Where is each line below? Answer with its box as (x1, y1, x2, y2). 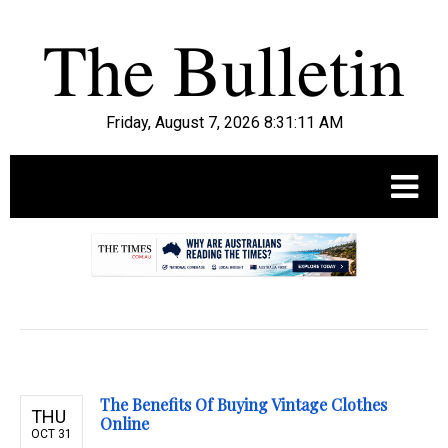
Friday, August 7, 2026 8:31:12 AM (105, 113, 343, 132)
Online (100, 413, 149, 435)
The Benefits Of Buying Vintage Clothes (100, 394, 387, 416)
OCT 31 (31, 427, 72, 442)
